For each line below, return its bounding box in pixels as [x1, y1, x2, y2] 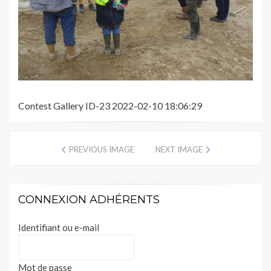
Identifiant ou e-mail [18, 222, 99, 233]
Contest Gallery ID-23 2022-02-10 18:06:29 [18, 100, 202, 112]
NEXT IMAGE [155, 145, 203, 155]
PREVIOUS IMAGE [68, 145, 134, 155]
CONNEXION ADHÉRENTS [18, 193, 160, 207]
